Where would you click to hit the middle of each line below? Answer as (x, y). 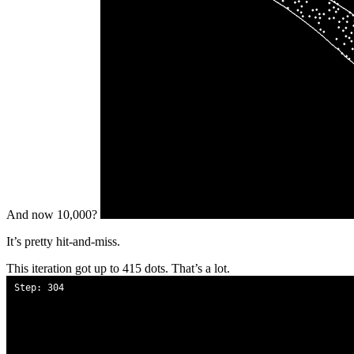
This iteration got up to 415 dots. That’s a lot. (118, 268)
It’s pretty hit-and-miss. (63, 241)
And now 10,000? (53, 215)
